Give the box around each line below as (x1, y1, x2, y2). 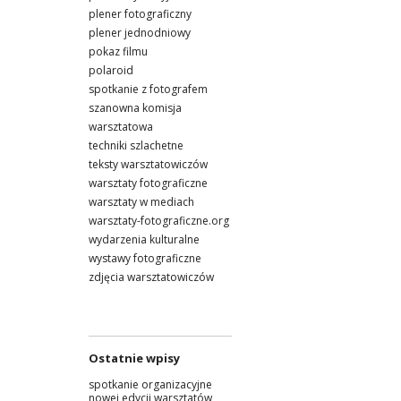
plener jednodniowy (89, 24, 191, 40)
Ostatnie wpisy (89, 349, 180, 366)
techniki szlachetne (89, 137, 183, 153)
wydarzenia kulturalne (89, 231, 200, 247)
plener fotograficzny (89, 5, 192, 21)
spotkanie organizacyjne (89, 376, 212, 392)
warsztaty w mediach (89, 193, 194, 209)
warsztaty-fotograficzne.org (89, 212, 229, 228)
